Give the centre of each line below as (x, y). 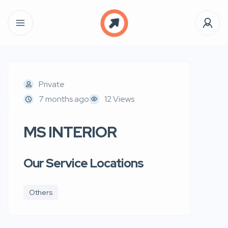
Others (41, 192)
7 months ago (64, 99)
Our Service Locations (83, 163)
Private (52, 84)
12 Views (119, 99)
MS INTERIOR (70, 132)
